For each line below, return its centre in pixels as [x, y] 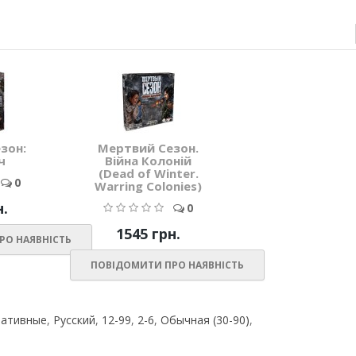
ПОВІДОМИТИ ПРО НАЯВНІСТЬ [167, 265]
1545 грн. [148, 234]
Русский [74, 320]
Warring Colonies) [148, 186]
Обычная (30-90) [205, 320]
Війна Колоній [148, 161]
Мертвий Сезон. [148, 148]
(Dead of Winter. [148, 174]
